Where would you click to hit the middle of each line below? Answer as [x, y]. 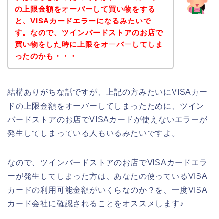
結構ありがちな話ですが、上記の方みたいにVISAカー [108, 92]
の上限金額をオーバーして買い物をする [85, 9]
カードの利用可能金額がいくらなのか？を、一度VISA [108, 190]
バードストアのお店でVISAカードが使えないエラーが [108, 119]
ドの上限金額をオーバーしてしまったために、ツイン [106, 106]
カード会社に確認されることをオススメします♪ [96, 203]
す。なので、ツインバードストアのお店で [89, 32]
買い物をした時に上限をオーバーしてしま [89, 44]
